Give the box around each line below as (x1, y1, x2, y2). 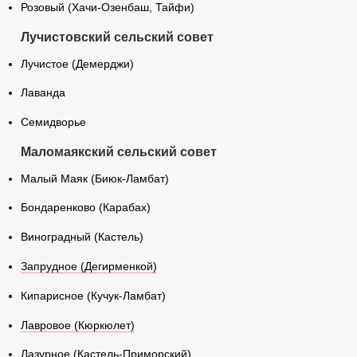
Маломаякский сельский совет (20, 144, 217, 159)
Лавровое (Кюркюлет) (20, 319, 135, 331)
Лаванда (20, 87, 65, 100)
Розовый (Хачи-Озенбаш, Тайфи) (20, 2, 194, 14)
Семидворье (20, 116, 86, 129)
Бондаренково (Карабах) (20, 202, 151, 214)
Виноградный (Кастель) (20, 231, 143, 244)
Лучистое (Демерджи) (20, 57, 134, 70)
